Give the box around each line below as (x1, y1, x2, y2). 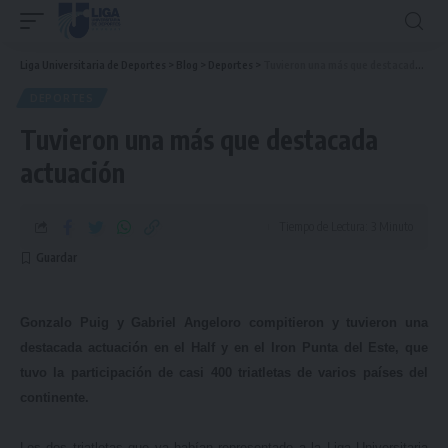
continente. (20, 390, 89, 405)
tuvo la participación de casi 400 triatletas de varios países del (20, 365, 428, 380)
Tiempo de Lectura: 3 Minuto (279, 219, 413, 234)
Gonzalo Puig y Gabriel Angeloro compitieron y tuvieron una (20, 315, 428, 330)
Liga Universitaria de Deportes (20, 58, 166, 71)
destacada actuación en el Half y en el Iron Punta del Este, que (20, 340, 428, 355)
